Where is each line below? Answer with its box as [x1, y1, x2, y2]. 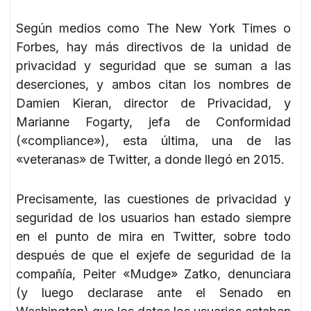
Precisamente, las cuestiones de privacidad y [16, 191, 291, 206]
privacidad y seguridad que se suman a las [16, 58, 291, 73]
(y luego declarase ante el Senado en [16, 285, 291, 300]
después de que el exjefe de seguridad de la [16, 247, 291, 262]
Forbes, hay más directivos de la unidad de [16, 39, 291, 54]
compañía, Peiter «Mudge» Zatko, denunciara [16, 266, 291, 281]
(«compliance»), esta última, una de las [16, 133, 291, 148]
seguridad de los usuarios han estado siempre [16, 210, 291, 225]
